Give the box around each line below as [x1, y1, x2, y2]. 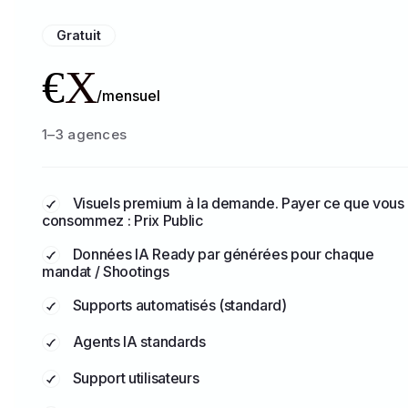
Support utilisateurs [69, 369, 199, 387]
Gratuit [56, 27, 101, 43]
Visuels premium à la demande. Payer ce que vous [69, 194, 404, 212]
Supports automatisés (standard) [69, 296, 287, 314]
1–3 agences [42, 126, 127, 143]
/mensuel [97, 87, 160, 105]
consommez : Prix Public [42, 211, 203, 229]
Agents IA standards [69, 332, 206, 351]
